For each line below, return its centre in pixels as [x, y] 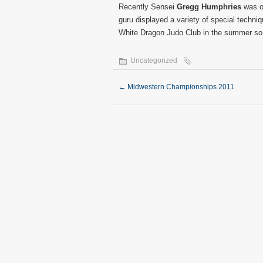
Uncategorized [154, 60]
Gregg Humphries [209, 7]
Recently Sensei [148, 7]
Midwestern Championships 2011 [180, 87]
